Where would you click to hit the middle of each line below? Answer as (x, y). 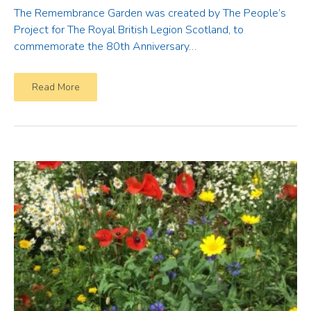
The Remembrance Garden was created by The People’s (150, 13)
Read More (56, 87)
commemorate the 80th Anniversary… (105, 47)
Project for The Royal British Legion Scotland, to (129, 30)
